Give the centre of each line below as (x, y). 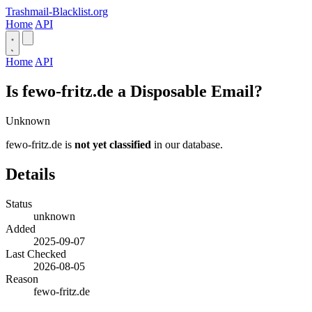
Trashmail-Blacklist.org (57, 11)
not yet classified (113, 144)
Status (19, 203)
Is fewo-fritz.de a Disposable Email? (134, 91)
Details (30, 174)
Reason (22, 279)
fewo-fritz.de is (40, 144)
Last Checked (36, 253)
